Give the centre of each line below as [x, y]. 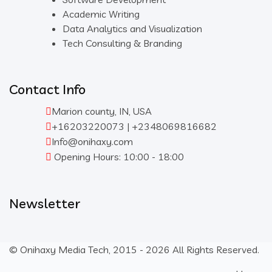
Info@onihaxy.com [92, 141]
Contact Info [47, 89]
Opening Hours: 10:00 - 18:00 [118, 156]
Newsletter [45, 203]
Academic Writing [101, 14]
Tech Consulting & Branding [122, 43]
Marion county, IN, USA [102, 111]
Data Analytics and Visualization [132, 28]
